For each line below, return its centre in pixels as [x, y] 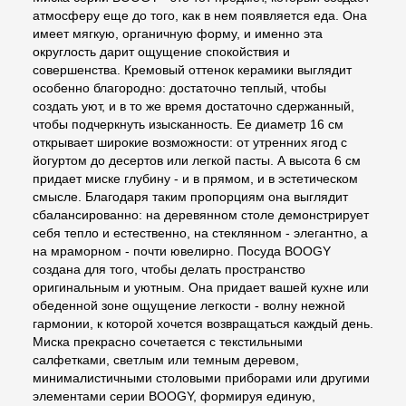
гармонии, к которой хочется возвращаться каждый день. [203, 323]
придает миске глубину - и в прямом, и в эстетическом [195, 178]
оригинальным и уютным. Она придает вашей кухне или [201, 287]
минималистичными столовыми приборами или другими [201, 377]
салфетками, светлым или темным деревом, [166, 359]
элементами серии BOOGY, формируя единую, [174, 396]
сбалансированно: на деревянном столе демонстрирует [201, 214]
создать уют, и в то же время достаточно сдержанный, [193, 106]
